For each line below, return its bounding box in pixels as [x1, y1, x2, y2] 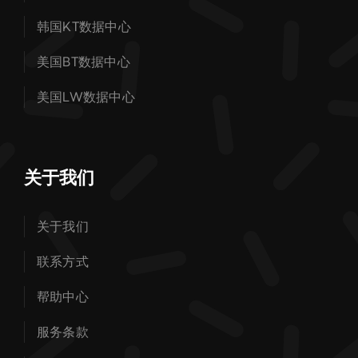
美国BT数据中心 [36, 54, 130, 70]
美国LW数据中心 [36, 89, 135, 105]
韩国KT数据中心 [36, 18, 131, 34]
